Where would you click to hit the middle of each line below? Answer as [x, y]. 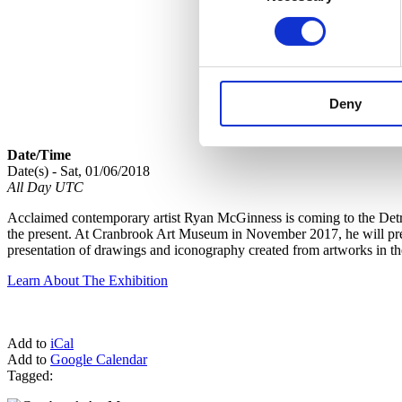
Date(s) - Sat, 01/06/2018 [79, 170]
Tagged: [30, 375]
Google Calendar [99, 359]
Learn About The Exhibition [87, 280]
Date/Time [39, 154]
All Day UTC [45, 187]
